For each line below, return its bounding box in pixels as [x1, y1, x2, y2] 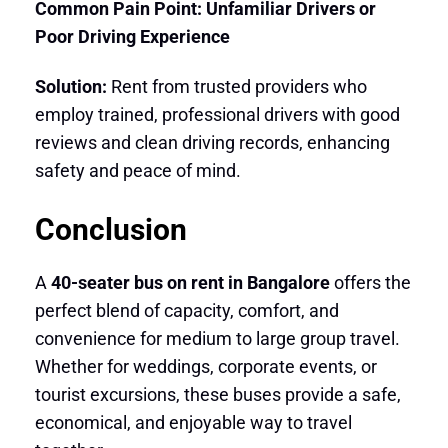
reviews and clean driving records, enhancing [34, 131, 390, 153]
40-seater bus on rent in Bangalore [50, 272, 330, 294]
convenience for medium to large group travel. [34, 328, 400, 350]
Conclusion [34, 212, 187, 248]
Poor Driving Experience [34, 25, 230, 47]
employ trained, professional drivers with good [34, 103, 400, 125]
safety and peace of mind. [34, 159, 241, 181]
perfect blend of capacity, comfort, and [34, 300, 339, 322]
